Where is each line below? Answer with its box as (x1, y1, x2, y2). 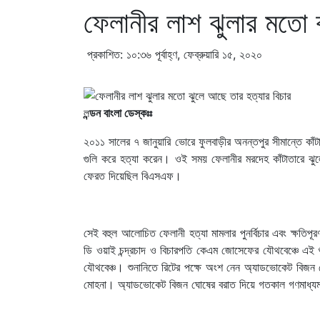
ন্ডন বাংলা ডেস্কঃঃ (89, 105, 152, 120)
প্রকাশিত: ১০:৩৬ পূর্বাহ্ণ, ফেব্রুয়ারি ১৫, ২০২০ (84, 47, 262, 61)
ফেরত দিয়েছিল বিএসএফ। (84, 168, 181, 183)
